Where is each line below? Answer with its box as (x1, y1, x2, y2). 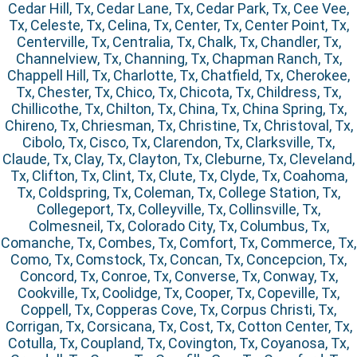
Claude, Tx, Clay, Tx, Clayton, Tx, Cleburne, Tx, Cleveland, (2, 151, 355, 168)
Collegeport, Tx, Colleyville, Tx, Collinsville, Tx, (37, 201, 320, 218)
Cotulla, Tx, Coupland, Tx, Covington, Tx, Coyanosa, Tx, (8, 335, 349, 352)
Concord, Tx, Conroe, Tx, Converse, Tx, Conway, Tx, (19, 268, 338, 285)
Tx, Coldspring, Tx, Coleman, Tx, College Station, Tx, (17, 184, 340, 202)
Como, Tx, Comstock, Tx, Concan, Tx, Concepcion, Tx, (10, 251, 347, 269)
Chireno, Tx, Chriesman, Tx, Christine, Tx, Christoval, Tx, (4, 117, 353, 135)
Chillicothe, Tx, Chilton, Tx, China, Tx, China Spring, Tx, (10, 100, 347, 118)
